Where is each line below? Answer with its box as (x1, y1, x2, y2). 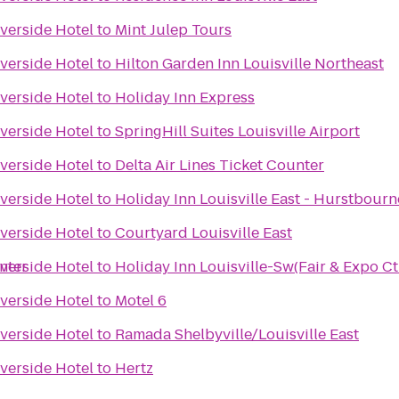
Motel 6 (115, 290, 167, 311)
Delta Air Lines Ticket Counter (115, 155, 324, 175)
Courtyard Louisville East (115, 223, 292, 243)
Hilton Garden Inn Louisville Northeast (115, 53, 384, 74)
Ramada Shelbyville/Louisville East (115, 324, 359, 345)
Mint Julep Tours (115, 20, 232, 40)
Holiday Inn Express (115, 87, 255, 108)
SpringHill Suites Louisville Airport (115, 121, 360, 142)
